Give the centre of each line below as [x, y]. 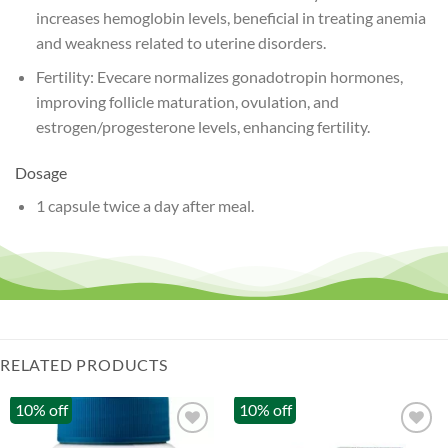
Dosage [41, 172]
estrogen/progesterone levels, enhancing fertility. [202, 127]
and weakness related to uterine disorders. [180, 42]
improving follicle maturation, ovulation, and [187, 102]
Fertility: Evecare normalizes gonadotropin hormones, [219, 77]
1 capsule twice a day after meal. [144, 205]
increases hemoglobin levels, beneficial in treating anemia [230, 17]
